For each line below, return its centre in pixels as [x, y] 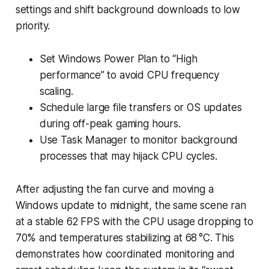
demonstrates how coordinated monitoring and [125, 254]
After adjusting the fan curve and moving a [114, 189]
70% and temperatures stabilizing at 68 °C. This [125, 237]
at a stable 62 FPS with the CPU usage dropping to [134, 221]
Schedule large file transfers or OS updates [141, 107]
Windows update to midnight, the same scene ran [131, 205]
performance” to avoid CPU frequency [129, 75]
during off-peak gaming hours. [110, 123]
